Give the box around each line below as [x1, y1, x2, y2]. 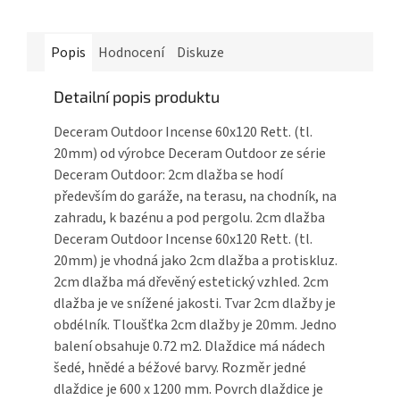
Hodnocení [98, 42, 164, 62]
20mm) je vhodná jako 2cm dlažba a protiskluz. [54, 250, 337, 271]
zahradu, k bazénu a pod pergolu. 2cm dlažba [54, 207, 325, 228]
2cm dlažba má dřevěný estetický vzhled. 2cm [54, 271, 329, 292]
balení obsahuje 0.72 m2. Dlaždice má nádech [54, 336, 325, 356]
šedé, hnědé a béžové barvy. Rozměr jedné [54, 357, 306, 378]
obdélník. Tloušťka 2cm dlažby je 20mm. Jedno [54, 314, 337, 335]
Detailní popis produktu [54, 86, 220, 106]
